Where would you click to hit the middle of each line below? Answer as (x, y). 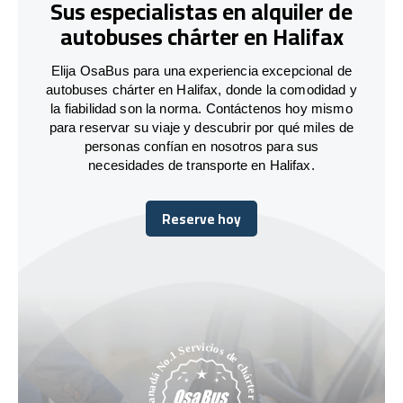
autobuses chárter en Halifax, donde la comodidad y (201, 89)
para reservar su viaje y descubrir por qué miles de (201, 127)
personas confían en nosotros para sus (201, 146)
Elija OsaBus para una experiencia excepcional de (201, 70)
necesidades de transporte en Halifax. (201, 165)
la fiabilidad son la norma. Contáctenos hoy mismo (201, 108)
